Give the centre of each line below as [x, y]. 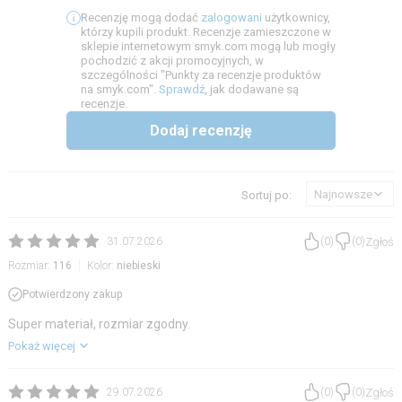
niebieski [139, 265]
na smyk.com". [118, 89]
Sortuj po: [267, 195]
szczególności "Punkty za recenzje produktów [201, 75]
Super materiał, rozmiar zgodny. [99, 324]
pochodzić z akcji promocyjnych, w [172, 61]
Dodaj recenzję [201, 131]
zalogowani [232, 17]
